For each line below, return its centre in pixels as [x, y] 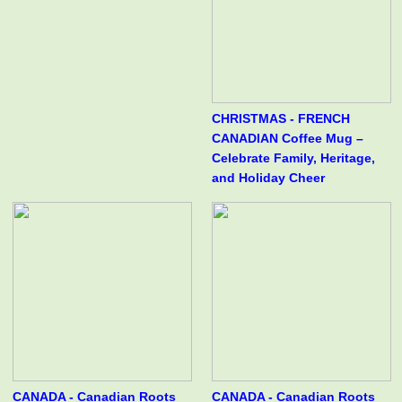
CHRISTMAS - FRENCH [280, 119]
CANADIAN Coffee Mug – [287, 139]
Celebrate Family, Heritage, [293, 158]
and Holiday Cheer [268, 178]
